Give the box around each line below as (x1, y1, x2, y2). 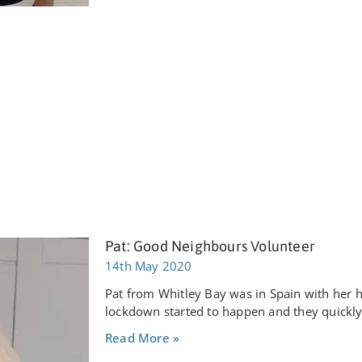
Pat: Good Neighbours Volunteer (105, 238, 315, 255)
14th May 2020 (105, 258, 192, 275)
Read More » (105, 330, 180, 347)
